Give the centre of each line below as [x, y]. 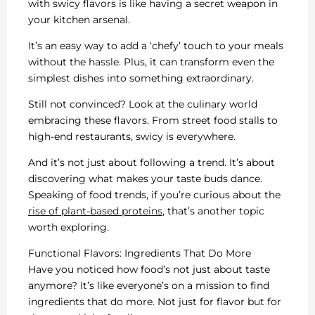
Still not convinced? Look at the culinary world [143, 104]
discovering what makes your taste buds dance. [145, 178]
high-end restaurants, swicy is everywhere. [132, 136]
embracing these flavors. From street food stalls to [153, 120]
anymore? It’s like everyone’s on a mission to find [149, 285]
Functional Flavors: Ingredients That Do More [140, 253]
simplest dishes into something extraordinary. [141, 78]
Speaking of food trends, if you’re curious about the [154, 194]
